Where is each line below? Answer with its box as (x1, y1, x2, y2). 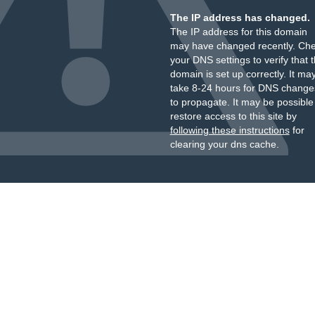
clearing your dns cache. (169, 139, 279, 150)
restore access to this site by (169, 110, 297, 122)
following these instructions (169, 124, 290, 136)
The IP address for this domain (169, 26, 307, 37)
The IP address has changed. (169, 12, 310, 23)
